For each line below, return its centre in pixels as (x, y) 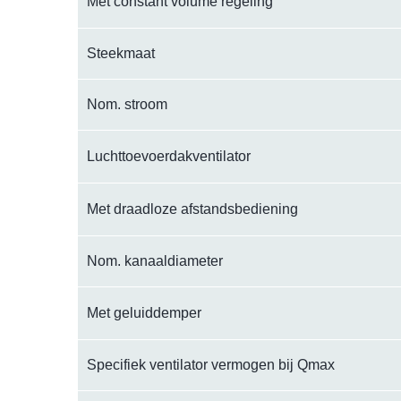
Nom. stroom (127, 104)
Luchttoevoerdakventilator (169, 156)
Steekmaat (121, 53)
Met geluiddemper (144, 313)
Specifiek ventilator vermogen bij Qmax (211, 365)
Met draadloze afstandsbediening (192, 209)
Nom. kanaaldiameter (155, 261)
